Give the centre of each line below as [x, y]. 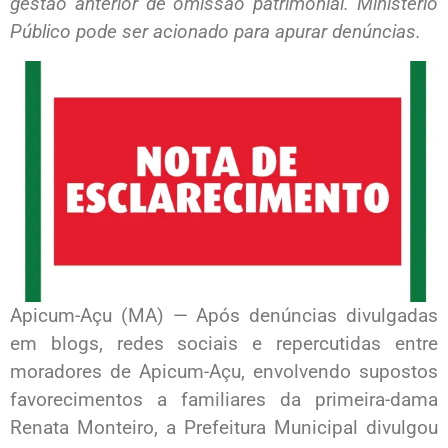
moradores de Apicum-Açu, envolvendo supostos [224, 371]
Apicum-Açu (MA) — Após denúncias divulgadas [224, 315]
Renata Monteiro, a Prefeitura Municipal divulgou [224, 427]
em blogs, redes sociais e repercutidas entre [224, 343]
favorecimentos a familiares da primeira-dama [224, 399]
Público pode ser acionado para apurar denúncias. [215, 32]
